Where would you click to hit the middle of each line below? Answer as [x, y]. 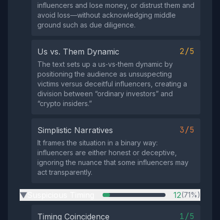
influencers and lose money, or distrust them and [116, 5]
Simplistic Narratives [75, 130]
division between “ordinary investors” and [105, 94]
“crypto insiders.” [65, 103]
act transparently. [65, 172]
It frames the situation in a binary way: [97, 143]
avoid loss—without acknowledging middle [107, 15]
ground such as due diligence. [86, 25]
